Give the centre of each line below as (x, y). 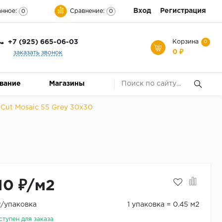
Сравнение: (87, 11)
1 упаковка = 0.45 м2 (163, 205)
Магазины (67, 84)
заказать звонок (38, 53)
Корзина (186, 42)
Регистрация (183, 11)
